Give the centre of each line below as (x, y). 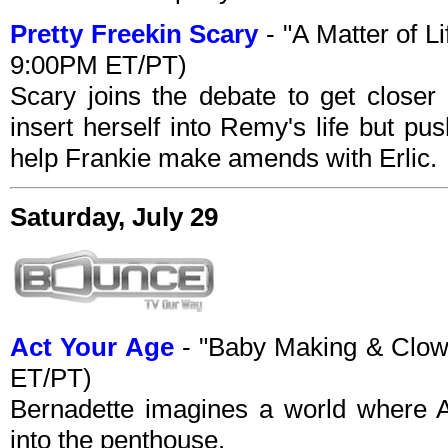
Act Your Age (92, 347)
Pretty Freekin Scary (134, 34)
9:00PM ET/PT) (98, 65)
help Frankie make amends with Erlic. (223, 158)
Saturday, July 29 (114, 217)
